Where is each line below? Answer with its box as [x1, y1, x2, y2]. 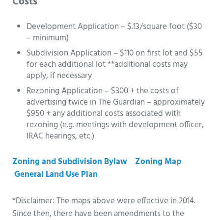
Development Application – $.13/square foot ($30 [27, 20, 202, 33]
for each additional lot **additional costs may [27, 57, 188, 71]
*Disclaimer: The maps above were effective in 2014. [12, 194, 197, 208]
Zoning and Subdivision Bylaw [12, 155, 127, 169]
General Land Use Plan [14, 168, 98, 182]
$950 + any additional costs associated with [27, 107, 181, 121]
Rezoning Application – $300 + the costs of [27, 84, 179, 98]
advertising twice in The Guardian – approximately [27, 96, 205, 110]
